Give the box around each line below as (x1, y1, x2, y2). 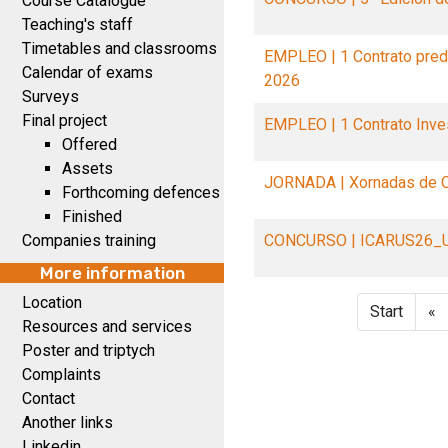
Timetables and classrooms (22, 39, 217, 58)
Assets (62, 159, 113, 178)
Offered (62, 135, 117, 154)
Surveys (22, 87, 79, 106)
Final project (22, 111, 107, 130)
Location (22, 293, 82, 312)
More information (39, 263, 185, 283)
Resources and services (22, 317, 192, 336)
